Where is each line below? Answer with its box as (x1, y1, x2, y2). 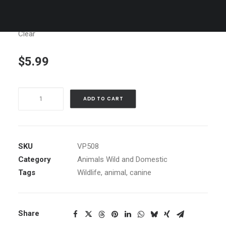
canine (130, 168, 151, 177)
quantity (18, 115, 44, 124)
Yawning (18, 102, 45, 111)
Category (18, 155, 51, 164)
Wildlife (77, 168, 101, 177)
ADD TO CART (83, 95, 123, 102)
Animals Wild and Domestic (77, 155, 167, 164)
